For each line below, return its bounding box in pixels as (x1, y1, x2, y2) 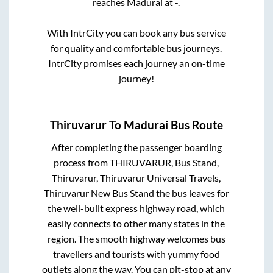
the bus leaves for (154, 186, 229, 199)
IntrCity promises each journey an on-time (48, 57, 225, 69)
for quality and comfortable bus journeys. (51, 42, 222, 54)
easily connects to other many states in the (48, 217, 225, 229)
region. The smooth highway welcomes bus (47, 232, 225, 244)
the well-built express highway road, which (48, 202, 225, 214)
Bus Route (168, 118, 223, 132)
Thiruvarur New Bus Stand (43, 186, 154, 199)
